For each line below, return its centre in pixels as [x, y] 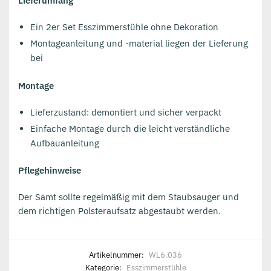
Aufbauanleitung [65, 143]
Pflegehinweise [50, 171]
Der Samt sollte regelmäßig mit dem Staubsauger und [129, 197]
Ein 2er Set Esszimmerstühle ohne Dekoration [124, 27]
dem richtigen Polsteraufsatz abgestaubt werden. [119, 211]
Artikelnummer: [117, 255]
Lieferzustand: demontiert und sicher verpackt [126, 112]
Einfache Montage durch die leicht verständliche [130, 128]
